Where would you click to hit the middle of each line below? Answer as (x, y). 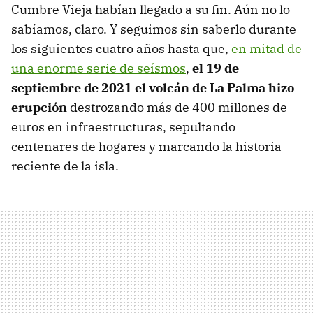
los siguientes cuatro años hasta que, (121, 48)
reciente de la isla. (65, 166)
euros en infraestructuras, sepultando (123, 126)
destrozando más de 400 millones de (177, 107)
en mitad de (267, 48)
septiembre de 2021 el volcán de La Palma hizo (153, 87)
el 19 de (216, 68)
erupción (39, 107)
